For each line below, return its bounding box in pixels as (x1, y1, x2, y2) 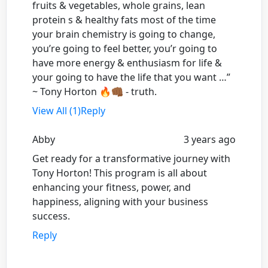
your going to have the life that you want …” (32, 70, 230, 84)
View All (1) (32, 103, 81, 117)
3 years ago (184, 132, 236, 146)
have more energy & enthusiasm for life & (32, 56, 222, 69)
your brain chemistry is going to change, (32, 27, 215, 41)
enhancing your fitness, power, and (32, 180, 191, 194)
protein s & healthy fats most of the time (32, 13, 216, 26)
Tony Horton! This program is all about (32, 166, 207, 179)
